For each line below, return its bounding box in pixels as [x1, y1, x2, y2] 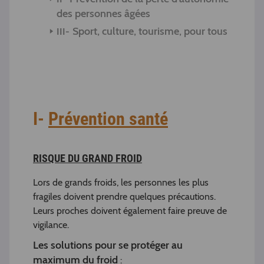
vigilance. [33, 219, 69, 231]
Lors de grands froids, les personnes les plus [33, 177, 209, 189]
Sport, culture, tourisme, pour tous [72, 25, 227, 38]
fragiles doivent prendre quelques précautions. [33, 191, 216, 203]
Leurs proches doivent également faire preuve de [33, 205, 227, 217]
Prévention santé [48, 108, 168, 130]
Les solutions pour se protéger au [33, 239, 183, 252]
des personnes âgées [57, 7, 150, 21]
